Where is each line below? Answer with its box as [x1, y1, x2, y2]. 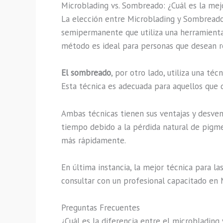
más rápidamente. [61, 134, 126, 146]
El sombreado [61, 67, 111, 79]
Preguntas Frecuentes [61, 202, 140, 213]
